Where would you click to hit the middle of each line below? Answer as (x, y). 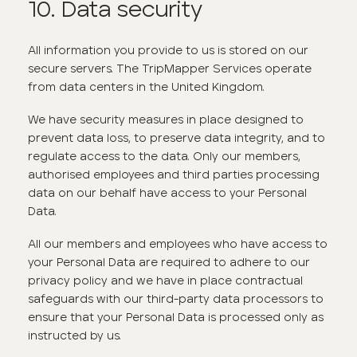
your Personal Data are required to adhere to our (169, 262)
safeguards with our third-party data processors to (176, 298)
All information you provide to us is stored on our (169, 51)
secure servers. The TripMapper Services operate (170, 69)
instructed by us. (75, 335)
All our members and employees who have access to (178, 243)
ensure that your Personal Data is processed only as (176, 317)
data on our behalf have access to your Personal (168, 192)
